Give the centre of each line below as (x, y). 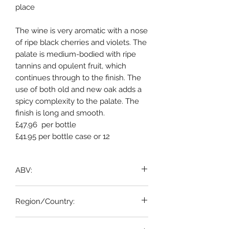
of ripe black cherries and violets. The (81, 42)
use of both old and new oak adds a (78, 89)
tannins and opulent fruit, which (71, 66)
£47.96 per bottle (46, 124)
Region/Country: (45, 201)
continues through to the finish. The (78, 77)
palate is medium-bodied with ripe (76, 54)
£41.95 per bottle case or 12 (63, 136)
